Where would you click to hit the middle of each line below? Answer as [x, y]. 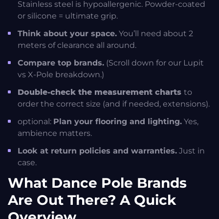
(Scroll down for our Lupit [154, 63]
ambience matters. [55, 133]
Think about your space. [67, 34]
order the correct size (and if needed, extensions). [114, 104]
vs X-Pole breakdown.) [61, 75]
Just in [191, 151]
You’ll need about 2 [155, 34]
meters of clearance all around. [77, 45]
